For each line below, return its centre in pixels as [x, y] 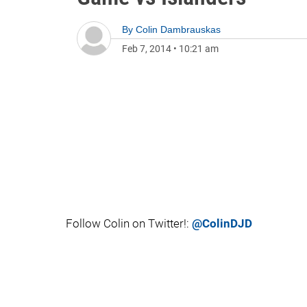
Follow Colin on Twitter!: [129, 223]
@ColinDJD [222, 223]
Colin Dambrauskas [178, 29]
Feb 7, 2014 [147, 49]
